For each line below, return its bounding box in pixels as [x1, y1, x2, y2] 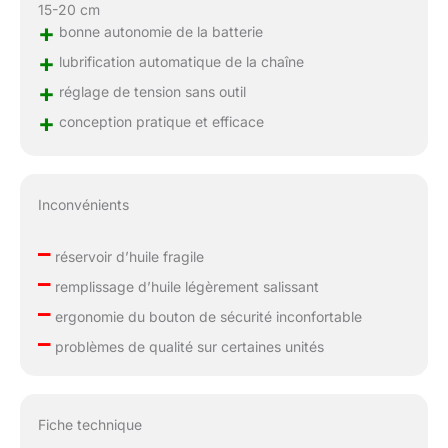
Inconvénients [37, 195, 129, 213]
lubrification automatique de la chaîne [54, 53, 304, 71]
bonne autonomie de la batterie [54, 23, 263, 41]
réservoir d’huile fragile [50, 247, 204, 265]
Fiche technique [37, 415, 142, 433]
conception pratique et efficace [54, 113, 264, 131]
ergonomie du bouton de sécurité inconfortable [50, 307, 362, 325]
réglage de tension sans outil [54, 83, 246, 101]
